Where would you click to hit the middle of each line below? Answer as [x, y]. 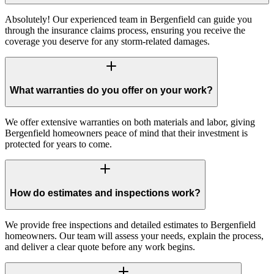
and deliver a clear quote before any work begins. [100, 247]
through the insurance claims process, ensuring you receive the [125, 30]
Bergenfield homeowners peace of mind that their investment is [126, 133]
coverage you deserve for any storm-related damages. [107, 41]
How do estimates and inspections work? [105, 193]
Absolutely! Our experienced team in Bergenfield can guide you [128, 19]
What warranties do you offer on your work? [111, 90]
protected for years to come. [58, 144]
